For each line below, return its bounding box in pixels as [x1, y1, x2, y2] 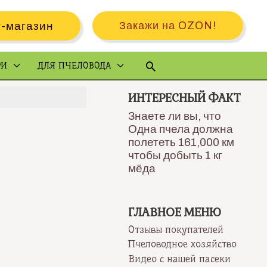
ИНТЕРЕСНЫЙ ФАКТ [128, 91, 241, 105]
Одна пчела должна [128, 122, 234, 135]
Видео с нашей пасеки [128, 252, 231, 265]
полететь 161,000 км [128, 135, 235, 148]
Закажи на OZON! [119, 20, 216, 32]
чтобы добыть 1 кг [128, 148, 223, 162]
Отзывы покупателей [128, 223, 224, 236]
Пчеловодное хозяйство [128, 238, 237, 250]
